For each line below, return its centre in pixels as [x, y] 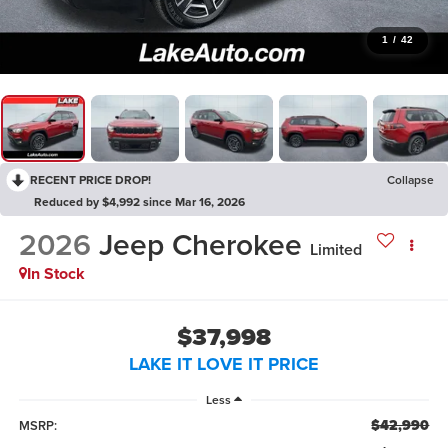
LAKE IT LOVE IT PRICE [224, 363]
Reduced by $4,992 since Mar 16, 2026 [139, 201]
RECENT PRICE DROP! [90, 179]
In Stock [55, 274]
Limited [335, 250]
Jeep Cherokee [200, 245]
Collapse [410, 179]
